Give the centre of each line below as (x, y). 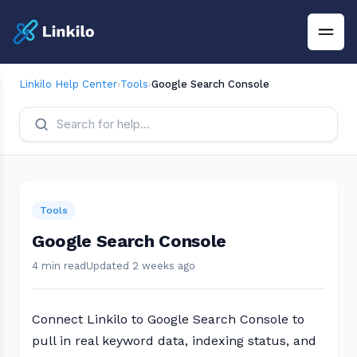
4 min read (59, 266)
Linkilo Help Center (68, 84)
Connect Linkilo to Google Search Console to (168, 319)
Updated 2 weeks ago (141, 266)
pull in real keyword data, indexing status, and (174, 341)
